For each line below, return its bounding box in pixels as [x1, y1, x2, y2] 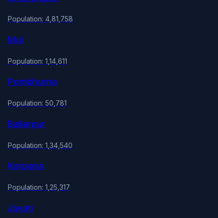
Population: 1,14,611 [8, 56, 67, 65]
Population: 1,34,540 [8, 141, 73, 149]
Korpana [8, 160, 44, 172]
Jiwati [8, 202, 34, 214]
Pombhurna [8, 76, 57, 88]
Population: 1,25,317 [8, 183, 70, 192]
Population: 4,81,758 [8, 15, 73, 23]
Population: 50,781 [8, 99, 67, 108]
